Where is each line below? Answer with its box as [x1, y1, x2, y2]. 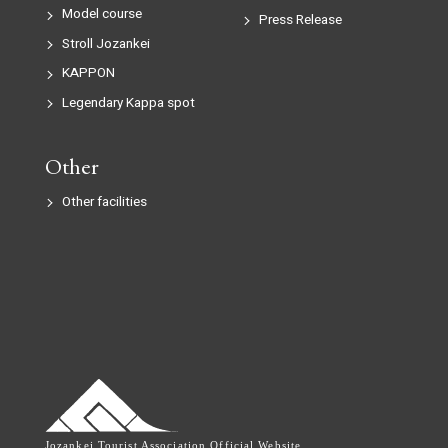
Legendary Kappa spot [61, 92, 195, 113]
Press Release [258, 10, 342, 31]
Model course [61, 4, 142, 25]
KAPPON [61, 63, 115, 84]
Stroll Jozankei [61, 33, 150, 54]
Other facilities [61, 191, 147, 212]
